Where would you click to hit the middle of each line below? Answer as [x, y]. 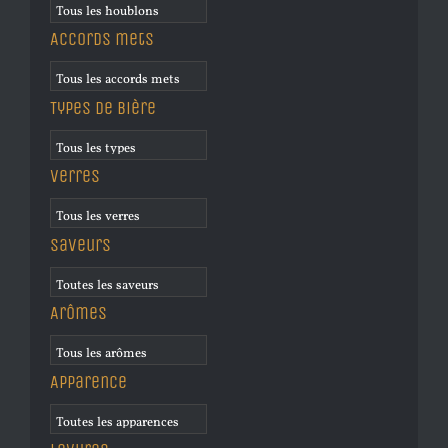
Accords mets [102, 39]
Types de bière [103, 107]
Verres [75, 176]
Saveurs [80, 244]
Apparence [88, 381]
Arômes [78, 313]
